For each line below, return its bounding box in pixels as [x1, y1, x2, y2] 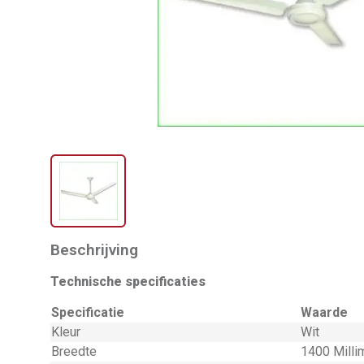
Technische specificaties [50, 274, 206, 289]
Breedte [51, 344, 97, 359]
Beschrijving [50, 240, 138, 259]
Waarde [301, 305, 348, 320]
